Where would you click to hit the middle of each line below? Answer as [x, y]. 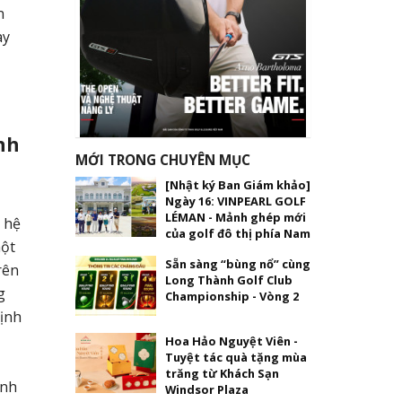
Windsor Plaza [206, 389]
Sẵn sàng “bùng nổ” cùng [237, 263]
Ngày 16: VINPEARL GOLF [235, 201]
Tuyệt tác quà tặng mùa [236, 357]
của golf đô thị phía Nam [237, 233]
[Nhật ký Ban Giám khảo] [237, 184]
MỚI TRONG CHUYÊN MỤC [162, 159]
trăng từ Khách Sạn [222, 373]
